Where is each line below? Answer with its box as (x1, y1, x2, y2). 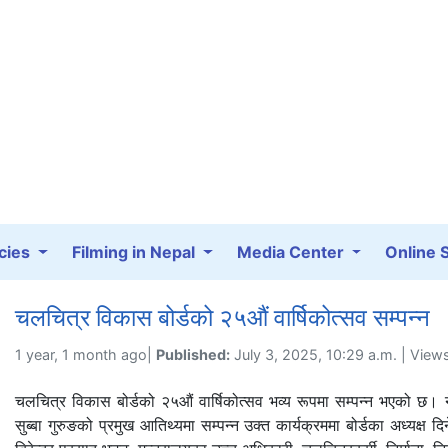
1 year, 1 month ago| (15, 346, 156, 364)
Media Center (236, 242, 348, 263)
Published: (156, 346, 230, 364)
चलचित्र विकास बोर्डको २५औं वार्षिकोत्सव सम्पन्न (15, 303, 430, 333)
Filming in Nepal (72, 242, 200, 263)
